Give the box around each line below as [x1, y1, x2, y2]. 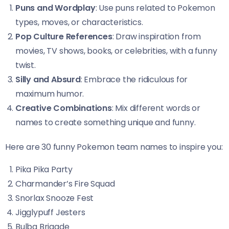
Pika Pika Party [15, 164, 73, 175]
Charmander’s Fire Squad [15, 178, 115, 190]
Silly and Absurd [15, 74, 81, 85]
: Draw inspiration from [112, 31, 201, 42]
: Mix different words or [111, 102, 201, 114]
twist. [15, 59, 36, 71]
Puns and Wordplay [15, 2, 96, 14]
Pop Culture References [15, 31, 112, 42]
